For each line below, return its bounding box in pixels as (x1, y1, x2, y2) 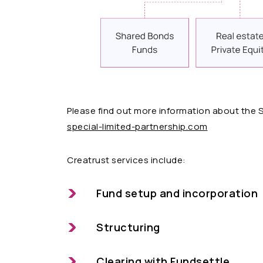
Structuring (96, 220, 160, 234)
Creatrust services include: (67, 153, 186, 166)
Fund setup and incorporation (96, 186, 258, 200)
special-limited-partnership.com (67, 120, 208, 133)
